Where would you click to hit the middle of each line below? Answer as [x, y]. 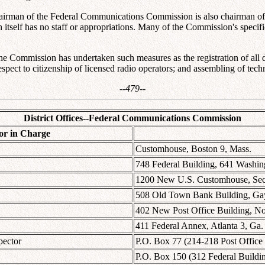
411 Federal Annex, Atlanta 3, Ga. [199, 225]
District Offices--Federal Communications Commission [132, 118]
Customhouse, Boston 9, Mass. [193, 148]
